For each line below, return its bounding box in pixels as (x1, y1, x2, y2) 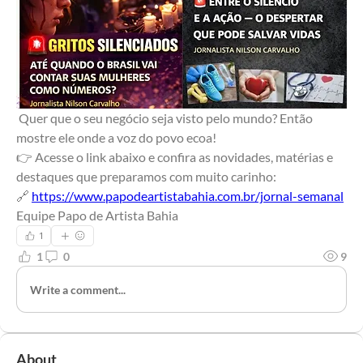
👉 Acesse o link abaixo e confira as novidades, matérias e (16, 149, 333, 164)
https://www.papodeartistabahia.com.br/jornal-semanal (32, 188, 344, 203)
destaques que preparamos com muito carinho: (16, 169, 276, 184)
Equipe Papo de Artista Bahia (16, 207, 178, 223)
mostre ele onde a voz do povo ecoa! (16, 130, 216, 145)
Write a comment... (30, 282, 126, 297)
